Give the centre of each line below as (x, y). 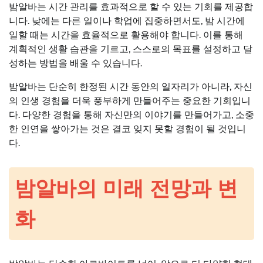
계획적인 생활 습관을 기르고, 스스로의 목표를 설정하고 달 (131, 49)
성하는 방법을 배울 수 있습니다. (75, 63)
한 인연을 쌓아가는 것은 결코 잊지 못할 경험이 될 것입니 (127, 129)
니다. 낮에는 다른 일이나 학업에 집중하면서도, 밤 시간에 (127, 21)
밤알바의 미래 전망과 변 (126, 188)
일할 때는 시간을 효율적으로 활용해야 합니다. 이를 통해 (126, 35)
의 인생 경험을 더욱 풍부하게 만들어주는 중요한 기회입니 (130, 100)
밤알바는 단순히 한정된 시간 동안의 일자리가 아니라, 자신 (131, 86)
